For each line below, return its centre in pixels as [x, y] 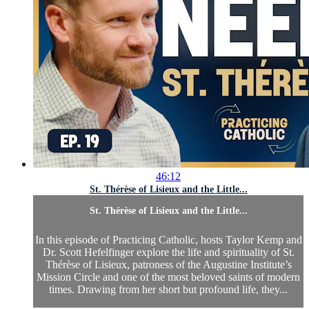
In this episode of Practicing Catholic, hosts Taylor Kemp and [168, 240]
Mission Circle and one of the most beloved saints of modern [168, 277]
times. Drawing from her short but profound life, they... [168, 290]
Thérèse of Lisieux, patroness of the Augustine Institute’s [168, 265]
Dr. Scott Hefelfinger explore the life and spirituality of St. [168, 252]
